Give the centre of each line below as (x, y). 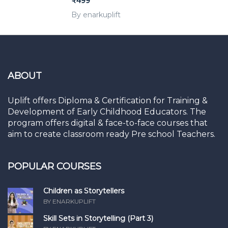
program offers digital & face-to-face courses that (108, 123)
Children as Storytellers (84, 191)
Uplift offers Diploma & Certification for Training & (108, 101)
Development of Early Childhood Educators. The (107, 112)
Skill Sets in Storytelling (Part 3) (98, 219)
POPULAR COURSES (54, 167)
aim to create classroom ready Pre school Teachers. (111, 134)
